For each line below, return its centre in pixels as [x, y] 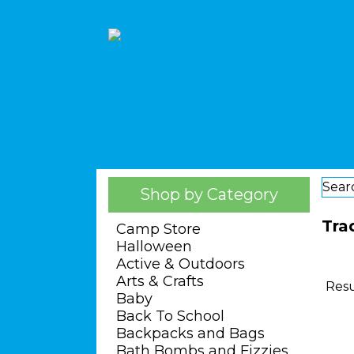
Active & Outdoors [181, 264]
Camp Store [158, 229]
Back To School [170, 316]
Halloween [154, 247]
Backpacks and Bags [190, 333]
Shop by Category [209, 194]
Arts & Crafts [160, 281]
